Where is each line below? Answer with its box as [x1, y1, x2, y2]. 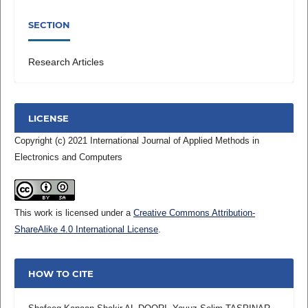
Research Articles [27, 56, 104, 68]
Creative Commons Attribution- [133, 208, 255, 219]
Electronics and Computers [14, 152, 122, 163]
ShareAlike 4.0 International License [14, 224, 158, 235]
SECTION [27, 19, 70, 30]
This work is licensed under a [14, 208, 133, 219]
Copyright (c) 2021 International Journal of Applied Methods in [14, 135, 259, 146]
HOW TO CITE [27, 267, 93, 279]
